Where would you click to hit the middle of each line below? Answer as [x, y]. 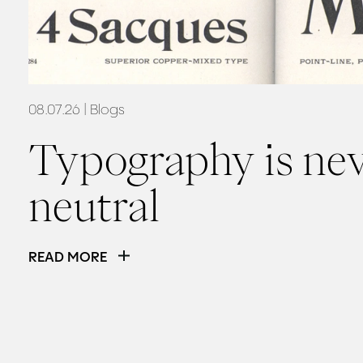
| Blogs [104, 110]
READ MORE [67, 258]
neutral [94, 206]
